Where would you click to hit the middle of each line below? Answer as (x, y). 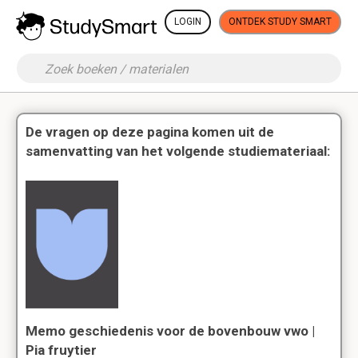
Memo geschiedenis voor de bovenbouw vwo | (170, 331)
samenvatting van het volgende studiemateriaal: (178, 151)
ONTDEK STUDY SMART (280, 22)
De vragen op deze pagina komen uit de (150, 132)
